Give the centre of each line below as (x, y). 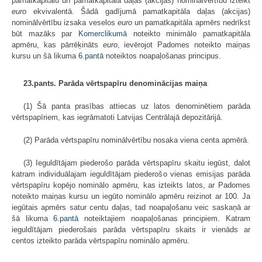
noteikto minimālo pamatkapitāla (189, 34)
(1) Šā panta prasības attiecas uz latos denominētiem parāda (137, 106)
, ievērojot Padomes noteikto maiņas (184, 45)
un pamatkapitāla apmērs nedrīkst (191, 23)
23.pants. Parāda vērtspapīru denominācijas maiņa (115, 84)
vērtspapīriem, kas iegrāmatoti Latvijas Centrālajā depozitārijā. (117, 118)
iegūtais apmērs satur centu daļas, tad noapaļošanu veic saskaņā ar (131, 208)
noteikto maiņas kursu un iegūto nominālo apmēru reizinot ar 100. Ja (131, 196)
